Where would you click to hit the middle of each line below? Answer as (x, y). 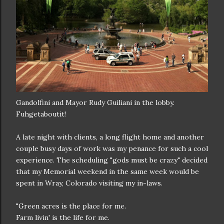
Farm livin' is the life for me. (63, 217)
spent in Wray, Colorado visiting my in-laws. (89, 183)
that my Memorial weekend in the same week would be (107, 171)
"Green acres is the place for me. (71, 206)
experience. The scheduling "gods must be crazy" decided (112, 160)
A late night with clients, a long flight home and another (110, 137)
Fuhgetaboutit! (41, 114)
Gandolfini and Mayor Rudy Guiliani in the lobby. (95, 102)
